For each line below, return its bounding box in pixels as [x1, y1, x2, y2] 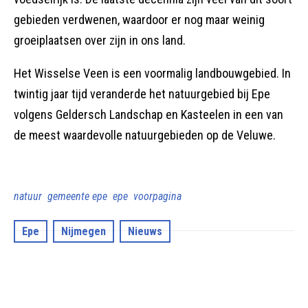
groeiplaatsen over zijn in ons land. [14, 33, 186, 48]
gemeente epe [47, 190, 107, 203]
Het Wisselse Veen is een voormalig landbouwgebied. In [14, 66, 291, 81]
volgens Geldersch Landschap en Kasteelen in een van [14, 107, 283, 122]
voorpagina [133, 190, 181, 203]
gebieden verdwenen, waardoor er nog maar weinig [14, 12, 265, 27]
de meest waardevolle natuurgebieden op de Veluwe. [14, 128, 276, 143]
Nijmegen [61, 225, 106, 239]
